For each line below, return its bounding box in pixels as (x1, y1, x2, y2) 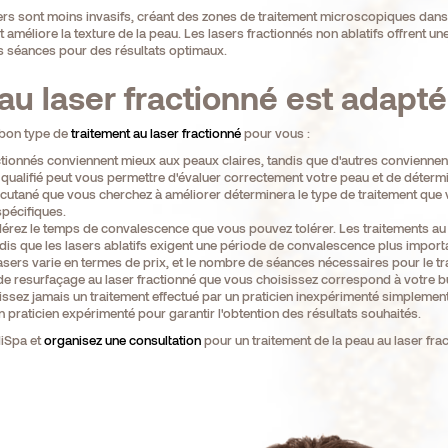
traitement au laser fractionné (70, 125, 241, 142)
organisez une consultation (43, 332, 201, 349)
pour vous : (240, 125, 310, 142)
